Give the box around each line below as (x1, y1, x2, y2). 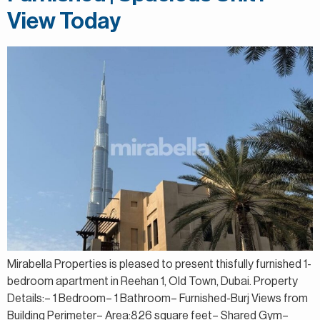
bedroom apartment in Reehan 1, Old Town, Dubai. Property (7, 276, 298, 288)
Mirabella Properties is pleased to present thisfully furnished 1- (7, 259, 311, 271)
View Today (7, 10, 121, 34)
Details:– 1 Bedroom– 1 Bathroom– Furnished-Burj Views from (7, 293, 308, 305)
